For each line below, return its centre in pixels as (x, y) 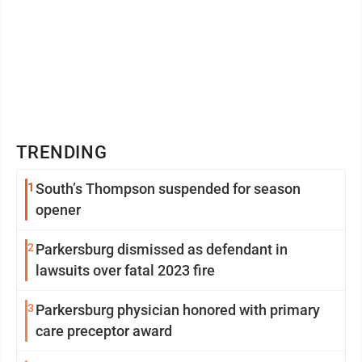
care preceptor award (104, 331)
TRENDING (62, 152)
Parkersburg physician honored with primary (178, 310)
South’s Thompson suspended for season (168, 189)
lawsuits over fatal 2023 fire (125, 270)
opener (58, 210)
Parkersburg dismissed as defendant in (162, 249)
